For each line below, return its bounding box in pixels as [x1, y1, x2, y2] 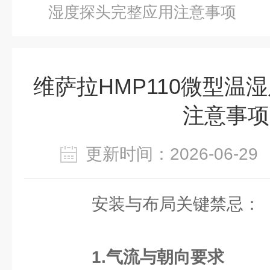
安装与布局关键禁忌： [58, 195, 260, 213]
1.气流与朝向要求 [92, 248, 224, 266]
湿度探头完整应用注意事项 [48, 3, 236, 21]
